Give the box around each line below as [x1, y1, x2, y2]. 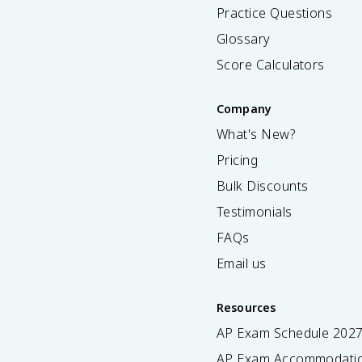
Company [217, 101, 272, 116]
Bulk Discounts [217, 177, 309, 195]
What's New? [217, 125, 296, 143]
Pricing [217, 151, 259, 169]
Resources [217, 300, 276, 315]
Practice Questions [217, 4, 333, 22]
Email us [217, 255, 267, 272]
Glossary [217, 30, 271, 48]
